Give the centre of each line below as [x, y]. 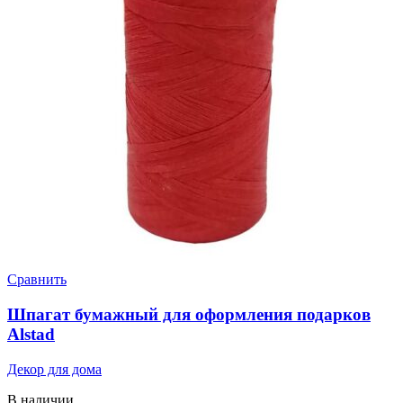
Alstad [31, 334]
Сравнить [37, 280]
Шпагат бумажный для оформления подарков [189, 314]
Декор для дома [54, 369]
